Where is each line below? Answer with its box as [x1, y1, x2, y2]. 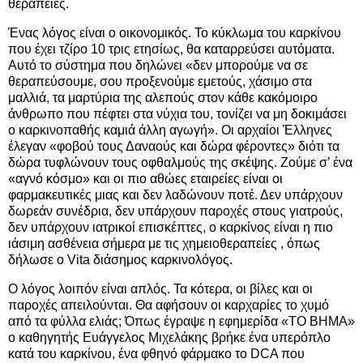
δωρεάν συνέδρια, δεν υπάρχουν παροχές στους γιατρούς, [8, 203, 343, 218]
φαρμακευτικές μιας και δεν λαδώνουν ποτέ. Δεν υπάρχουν [8, 187, 343, 202]
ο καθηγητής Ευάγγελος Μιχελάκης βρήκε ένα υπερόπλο [8, 330, 331, 344]
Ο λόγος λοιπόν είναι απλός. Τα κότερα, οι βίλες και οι [8, 281, 313, 296]
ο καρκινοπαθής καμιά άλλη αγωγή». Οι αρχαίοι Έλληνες [8, 122, 332, 137]
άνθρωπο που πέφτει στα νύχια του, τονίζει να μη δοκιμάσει [8, 106, 347, 121]
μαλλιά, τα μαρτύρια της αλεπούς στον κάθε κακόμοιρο [8, 90, 318, 105]
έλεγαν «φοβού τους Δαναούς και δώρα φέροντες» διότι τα [8, 139, 340, 153]
